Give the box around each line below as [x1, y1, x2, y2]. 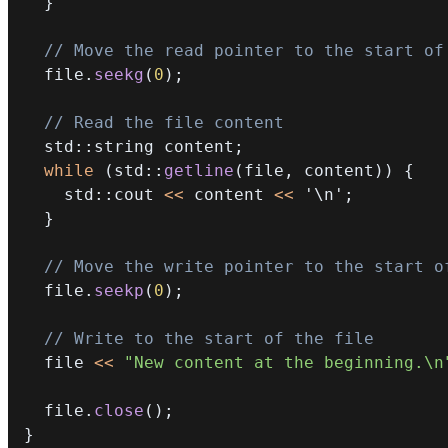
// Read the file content [44, 112, 284, 132]
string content [94, 136, 234, 156]
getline [164, 160, 234, 180]
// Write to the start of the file [44, 328, 374, 348]
